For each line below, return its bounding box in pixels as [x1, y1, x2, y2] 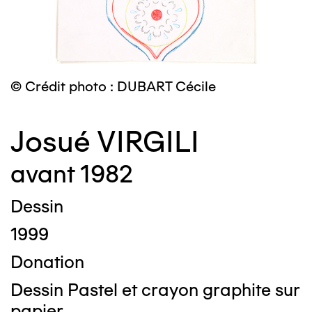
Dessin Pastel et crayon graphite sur [10, 279, 299, 300]
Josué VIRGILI [10, 124, 199, 159]
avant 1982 [10, 159, 133, 189]
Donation [10, 251, 84, 272]
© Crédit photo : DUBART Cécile [10, 78, 216, 95]
